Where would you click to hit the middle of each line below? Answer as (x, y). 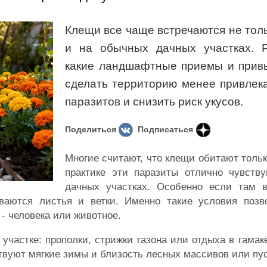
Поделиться (91, 129)
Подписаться (166, 129)
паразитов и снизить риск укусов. (154, 102)
